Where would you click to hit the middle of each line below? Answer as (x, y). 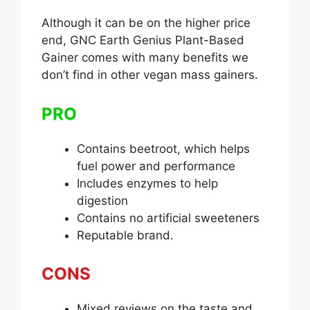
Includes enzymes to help (147, 183)
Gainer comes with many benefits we (145, 58)
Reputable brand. (125, 235)
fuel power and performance (156, 166)
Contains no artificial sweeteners (168, 218)
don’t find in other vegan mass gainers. (150, 75)
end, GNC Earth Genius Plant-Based (143, 40)
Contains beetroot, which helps (163, 148)
